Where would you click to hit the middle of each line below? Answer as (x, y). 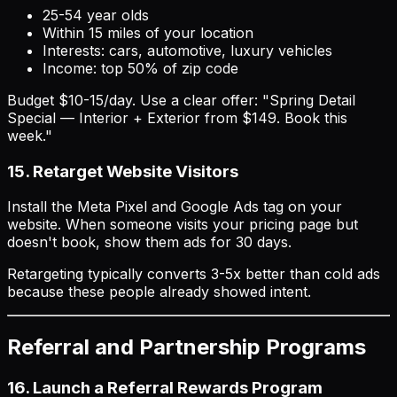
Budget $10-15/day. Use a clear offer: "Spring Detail (181, 100)
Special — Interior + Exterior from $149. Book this (177, 117)
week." (30, 135)
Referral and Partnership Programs (187, 347)
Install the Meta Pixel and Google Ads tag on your (175, 207)
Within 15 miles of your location (148, 32)
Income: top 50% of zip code (140, 68)
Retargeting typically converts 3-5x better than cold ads (194, 274)
